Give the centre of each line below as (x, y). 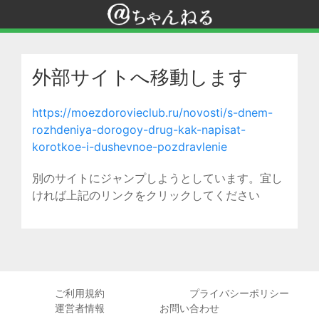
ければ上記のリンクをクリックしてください (146, 195)
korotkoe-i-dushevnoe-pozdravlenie (130, 147)
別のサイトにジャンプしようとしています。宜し (157, 178)
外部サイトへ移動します (140, 77)
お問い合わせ (189, 308)
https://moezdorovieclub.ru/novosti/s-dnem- (152, 113)
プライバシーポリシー (239, 293)
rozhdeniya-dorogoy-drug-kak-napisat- (139, 130)
